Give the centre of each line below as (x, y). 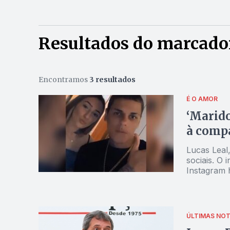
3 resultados (112, 80)
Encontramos (64, 80)
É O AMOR (202, 99)
